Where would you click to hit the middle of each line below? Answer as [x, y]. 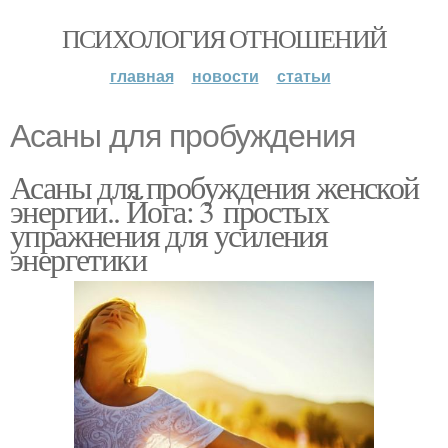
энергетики [78, 258]
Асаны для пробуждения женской [214, 186]
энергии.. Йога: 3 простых [169, 210]
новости [225, 75]
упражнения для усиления [169, 234]
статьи [303, 75]
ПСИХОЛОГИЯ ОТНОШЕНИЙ [224, 38]
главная [141, 75]
